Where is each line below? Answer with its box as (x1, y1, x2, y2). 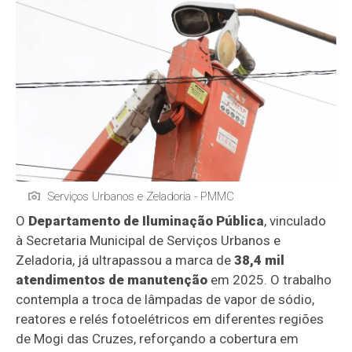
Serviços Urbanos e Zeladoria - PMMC (48, 189, 235, 204)
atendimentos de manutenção (16, 272, 208, 288)
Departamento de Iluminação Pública (28, 213, 265, 229)
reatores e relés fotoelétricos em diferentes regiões (16, 311, 324, 328)
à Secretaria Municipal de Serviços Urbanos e (16, 233, 281, 249)
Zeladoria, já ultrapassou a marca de (16, 252, 235, 269)
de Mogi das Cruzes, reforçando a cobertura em (16, 331, 299, 347)
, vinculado (264, 213, 327, 229)
